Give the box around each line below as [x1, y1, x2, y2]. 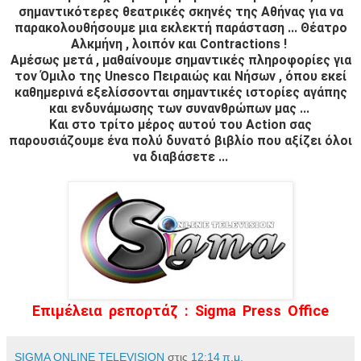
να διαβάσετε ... [133, 148, 228, 164]
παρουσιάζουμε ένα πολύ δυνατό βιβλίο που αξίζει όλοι [9, 132, 352, 148]
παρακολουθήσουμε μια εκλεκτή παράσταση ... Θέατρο [14, 19, 347, 35]
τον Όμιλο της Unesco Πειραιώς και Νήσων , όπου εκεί [15, 68, 346, 84]
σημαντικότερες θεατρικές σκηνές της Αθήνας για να [18, 3, 343, 19]
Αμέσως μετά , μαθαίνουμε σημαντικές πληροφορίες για [10, 52, 351, 68]
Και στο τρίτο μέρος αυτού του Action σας [49, 116, 312, 132]
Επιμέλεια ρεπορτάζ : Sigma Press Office [32, 301, 329, 319]
